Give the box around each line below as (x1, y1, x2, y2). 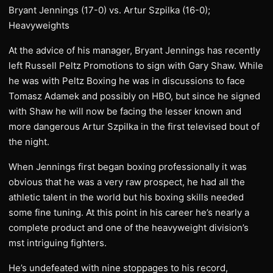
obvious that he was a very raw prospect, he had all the (9, 176, 245, 188)
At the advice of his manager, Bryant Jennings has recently (9, 44, 260, 56)
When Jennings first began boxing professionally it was (9, 161, 247, 172)
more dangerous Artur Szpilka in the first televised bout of (9, 121, 260, 132)
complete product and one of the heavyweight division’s (9, 222, 249, 233)
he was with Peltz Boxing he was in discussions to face (9, 75, 245, 87)
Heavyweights (9, 19, 69, 31)
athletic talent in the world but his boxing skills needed (9, 191, 244, 203)
